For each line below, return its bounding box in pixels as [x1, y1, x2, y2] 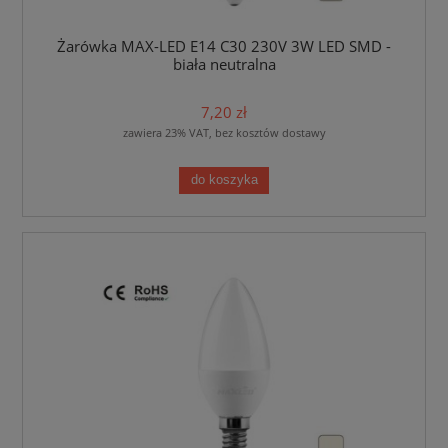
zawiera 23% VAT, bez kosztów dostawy [122, 125, 326, 141]
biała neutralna [172, 53, 276, 75]
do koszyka [190, 172, 258, 187]
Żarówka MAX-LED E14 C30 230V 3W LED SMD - [57, 35, 391, 57]
